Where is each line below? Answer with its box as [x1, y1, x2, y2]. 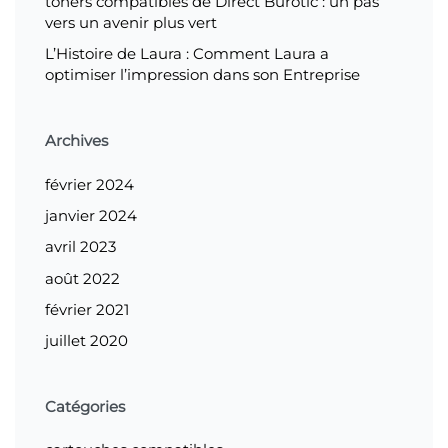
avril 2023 [45, 237, 116, 257]
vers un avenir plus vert [45, 12, 217, 32]
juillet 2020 [45, 331, 128, 351]
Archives [45, 131, 108, 151]
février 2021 [45, 299, 129, 319]
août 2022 [45, 268, 120, 288]
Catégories [45, 397, 125, 417]
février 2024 [45, 174, 134, 194]
